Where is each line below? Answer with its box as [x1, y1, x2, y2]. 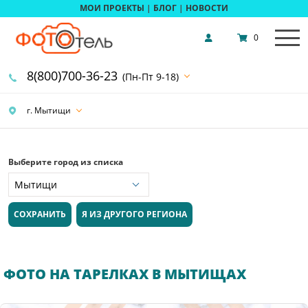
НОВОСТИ [186, 2, 228, 14]
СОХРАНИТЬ [14, 208, 66, 221]
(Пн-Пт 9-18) [122, 69, 179, 83]
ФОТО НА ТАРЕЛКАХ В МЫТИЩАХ [3, 265, 246, 284]
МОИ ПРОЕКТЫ [80, 2, 144, 14]
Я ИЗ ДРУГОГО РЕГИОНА [82, 208, 188, 221]
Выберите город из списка [8, 155, 123, 168]
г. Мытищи [25, 104, 71, 116]
